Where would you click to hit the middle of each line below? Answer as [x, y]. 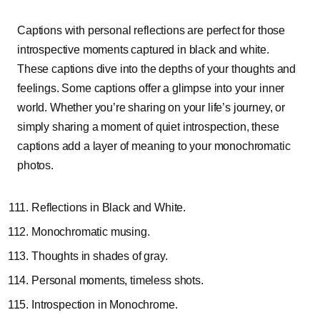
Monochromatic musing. [91, 231]
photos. [35, 165]
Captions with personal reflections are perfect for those [151, 30]
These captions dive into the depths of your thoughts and [157, 69]
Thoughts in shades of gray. [100, 256]
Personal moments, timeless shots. [117, 280]
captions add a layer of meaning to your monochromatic [154, 146]
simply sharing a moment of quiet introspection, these [148, 126]
